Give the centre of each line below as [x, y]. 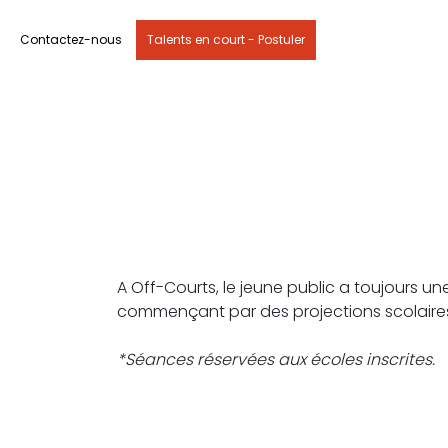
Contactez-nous [71, 39]
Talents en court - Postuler [226, 39]
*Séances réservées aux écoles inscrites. [276, 360]
